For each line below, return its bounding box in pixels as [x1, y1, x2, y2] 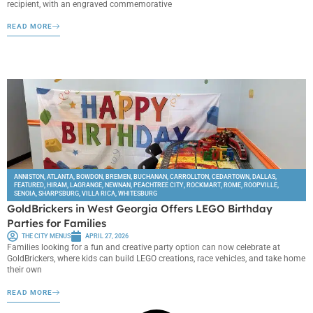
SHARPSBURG [38, 190, 79, 198]
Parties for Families [7, 217, 106, 231]
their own [7, 265, 42, 275]
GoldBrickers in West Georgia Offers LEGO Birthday [7, 202, 272, 216]
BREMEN [105, 173, 131, 181]
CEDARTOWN [212, 173, 249, 181]
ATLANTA [47, 173, 73, 181]
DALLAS [252, 173, 275, 181]
